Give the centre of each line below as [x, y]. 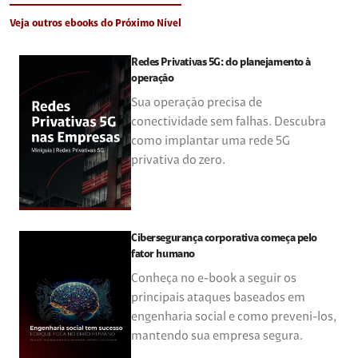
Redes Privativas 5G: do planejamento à [221, 63]
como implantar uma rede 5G [211, 141]
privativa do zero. [178, 161]
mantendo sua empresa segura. [217, 337]
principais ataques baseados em [218, 298]
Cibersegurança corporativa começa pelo [225, 239]
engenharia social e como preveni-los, [234, 318]
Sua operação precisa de [197, 103]
